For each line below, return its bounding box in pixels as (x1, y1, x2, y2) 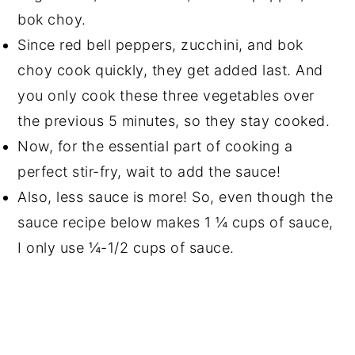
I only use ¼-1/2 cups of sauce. (17, 239, 235, 257)
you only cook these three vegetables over (17, 87, 315, 105)
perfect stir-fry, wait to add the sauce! (17, 163, 281, 181)
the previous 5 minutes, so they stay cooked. (17, 113, 334, 130)
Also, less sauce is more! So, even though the (17, 189, 334, 206)
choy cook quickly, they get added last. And (17, 62, 323, 79)
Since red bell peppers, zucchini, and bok (17, 36, 303, 54)
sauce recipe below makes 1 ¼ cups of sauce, (17, 214, 334, 231)
